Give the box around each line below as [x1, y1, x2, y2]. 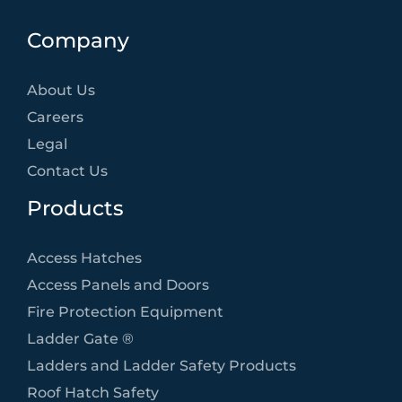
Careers [27, 108, 83, 127]
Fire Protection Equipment [27, 302, 223, 321]
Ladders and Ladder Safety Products [27, 356, 296, 375]
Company [27, 28, 129, 54]
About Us [27, 81, 95, 100]
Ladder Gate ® [27, 329, 134, 348]
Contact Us [27, 162, 108, 180]
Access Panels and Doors [27, 275, 209, 294]
